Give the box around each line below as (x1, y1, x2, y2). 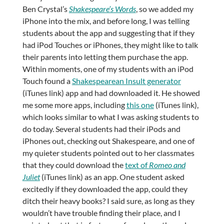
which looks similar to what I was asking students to (22, 112, 199, 122)
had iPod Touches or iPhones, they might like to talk (22, 40, 198, 50)
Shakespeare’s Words (68, 4, 136, 14)
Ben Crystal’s (22, 4, 69, 14)
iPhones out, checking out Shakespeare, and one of (22, 136, 194, 146)
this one (126, 100, 154, 110)
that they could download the (22, 160, 125, 170)
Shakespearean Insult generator (71, 76, 181, 86)
